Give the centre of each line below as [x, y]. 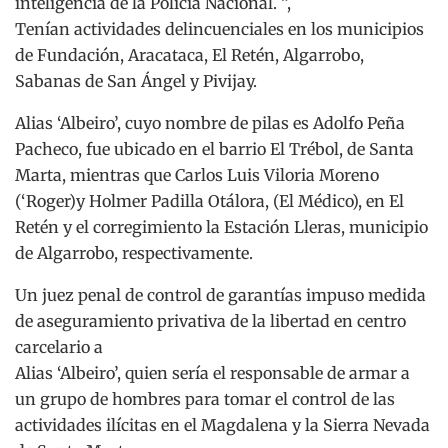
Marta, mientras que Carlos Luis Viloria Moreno [197, 174]
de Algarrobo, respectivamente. [134, 252]
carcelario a [59, 346]
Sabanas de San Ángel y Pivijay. [136, 80]
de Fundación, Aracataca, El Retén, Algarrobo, [189, 54]
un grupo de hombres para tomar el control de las [205, 398]
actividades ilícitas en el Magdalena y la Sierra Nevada [222, 424]
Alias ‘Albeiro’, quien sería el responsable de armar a [212, 372]
